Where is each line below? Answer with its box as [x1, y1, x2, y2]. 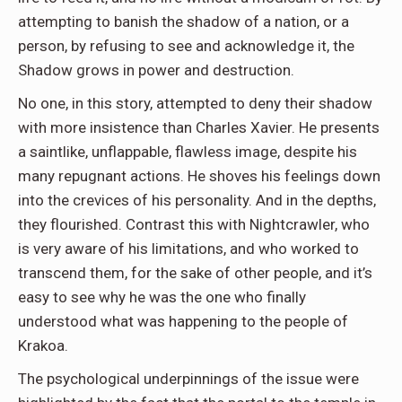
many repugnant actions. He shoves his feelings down [18, 166, 380, 185]
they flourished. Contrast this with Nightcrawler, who [18, 214, 370, 233]
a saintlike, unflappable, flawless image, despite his [18, 142, 357, 161]
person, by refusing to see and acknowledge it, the [18, 36, 354, 55]
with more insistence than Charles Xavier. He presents [18, 118, 380, 136]
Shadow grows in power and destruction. [18, 60, 298, 79]
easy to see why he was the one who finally [18, 287, 306, 306]
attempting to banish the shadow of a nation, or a [18, 12, 349, 31]
